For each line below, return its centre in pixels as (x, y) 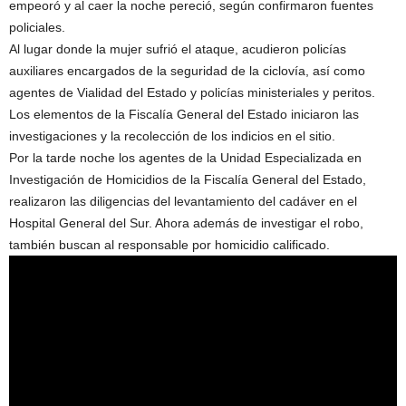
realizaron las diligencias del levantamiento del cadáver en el (183, 202)
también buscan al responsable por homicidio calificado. (169, 245)
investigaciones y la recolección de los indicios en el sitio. (172, 136)
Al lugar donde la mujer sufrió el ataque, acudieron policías (178, 49)
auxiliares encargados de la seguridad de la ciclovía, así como (187, 71)
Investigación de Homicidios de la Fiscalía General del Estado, (188, 180)
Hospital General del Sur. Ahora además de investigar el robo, (186, 223)
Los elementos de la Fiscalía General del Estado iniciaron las (184, 115)
